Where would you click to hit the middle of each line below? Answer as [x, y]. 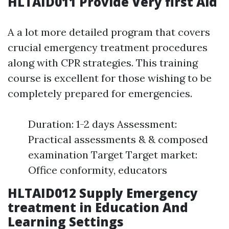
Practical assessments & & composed [118, 139]
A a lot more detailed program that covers [109, 32]
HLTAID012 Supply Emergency [103, 193]
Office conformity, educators [98, 170]
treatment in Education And [98, 207]
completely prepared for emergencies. [100, 93]
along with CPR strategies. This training [103, 63]
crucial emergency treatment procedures [108, 47]
